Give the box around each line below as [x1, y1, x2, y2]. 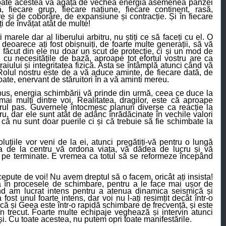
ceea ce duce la [155, 89, 213, 98]
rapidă [78, 201, 102, 210]
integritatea [33, 61, 73, 70]
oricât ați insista [155, 173, 211, 182]
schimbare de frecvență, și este [102, 201, 213, 210]
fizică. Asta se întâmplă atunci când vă [73, 61, 213, 70]
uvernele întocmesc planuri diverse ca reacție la [36, 103, 213, 112]
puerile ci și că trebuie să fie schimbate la [58, 117, 213, 126]
